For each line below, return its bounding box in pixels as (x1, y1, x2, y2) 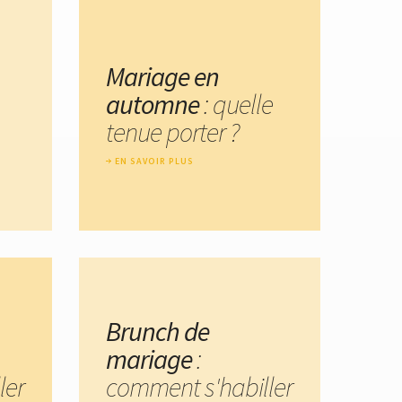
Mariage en (106, 59, 219, 94)
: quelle (199, 87, 273, 122)
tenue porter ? (106, 115, 239, 150)
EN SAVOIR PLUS (115, 155, 194, 168)
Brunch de (106, 313, 209, 348)
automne (106, 87, 199, 122)
